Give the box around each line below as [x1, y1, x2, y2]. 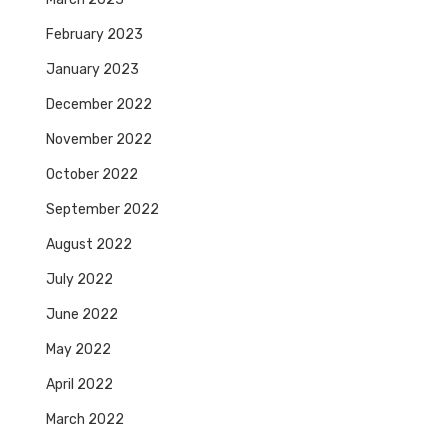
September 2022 [46, 201, 159, 219]
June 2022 [46, 306, 118, 324]
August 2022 [46, 236, 132, 254]
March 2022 [46, 411, 124, 429]
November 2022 [46, 131, 152, 149]
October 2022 [46, 166, 138, 184]
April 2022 [46, 376, 113, 394]
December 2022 [46, 96, 152, 114]
